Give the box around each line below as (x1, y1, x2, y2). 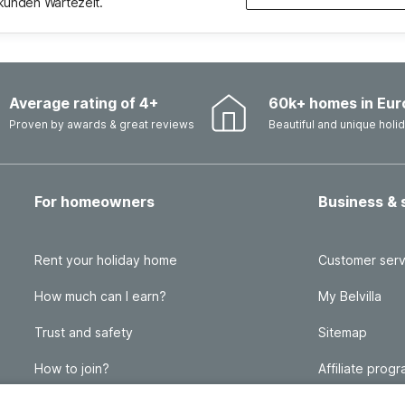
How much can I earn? (34, 288, 166, 304)
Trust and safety (34, 325, 133, 340)
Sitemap (318, 325, 367, 340)
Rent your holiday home (34, 252, 177, 268)
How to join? (34, 361, 109, 376)
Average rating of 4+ (9, 94, 158, 112)
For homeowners (34, 193, 155, 211)
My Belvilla (318, 288, 381, 304)
